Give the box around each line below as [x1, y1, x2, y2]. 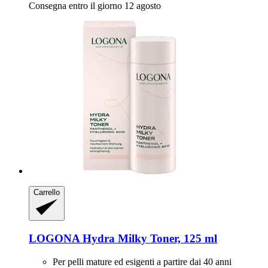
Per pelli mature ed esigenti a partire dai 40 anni [53, 256, 232, 267]
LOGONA [29, 232, 80, 245]
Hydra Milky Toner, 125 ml [80, 232, 217, 245]
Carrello [33, 188, 60, 197]
